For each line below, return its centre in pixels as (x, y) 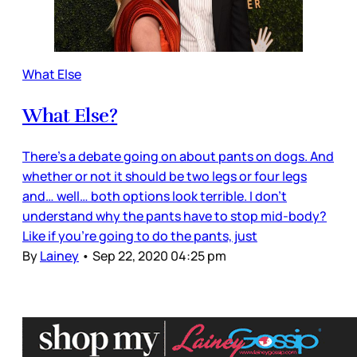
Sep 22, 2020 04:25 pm (159, 255)
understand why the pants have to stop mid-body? (175, 216)
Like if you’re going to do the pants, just (140, 235)
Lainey (59, 255)
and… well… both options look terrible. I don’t (155, 196)
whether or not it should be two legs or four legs (165, 176)
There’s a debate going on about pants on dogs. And (178, 156)
